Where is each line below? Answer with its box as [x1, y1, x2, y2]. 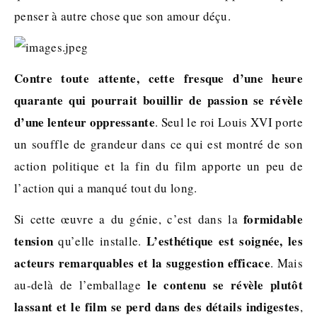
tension [14, 232, 54, 250]
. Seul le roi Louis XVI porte [154, 114, 303, 130]
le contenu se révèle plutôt [147, 276, 303, 294]
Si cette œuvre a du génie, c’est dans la [14, 211, 243, 227]
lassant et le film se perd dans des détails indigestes [14, 298, 300, 316]
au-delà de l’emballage [14, 277, 148, 293]
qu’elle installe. [53, 233, 147, 249]
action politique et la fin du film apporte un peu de [14, 158, 303, 174]
